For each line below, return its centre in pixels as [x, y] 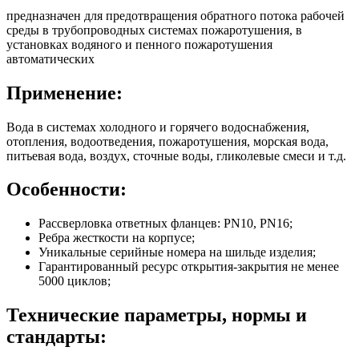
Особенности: [71, 190]
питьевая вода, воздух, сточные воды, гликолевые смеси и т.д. [176, 155]
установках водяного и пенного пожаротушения [139, 44]
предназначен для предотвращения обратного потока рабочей [175, 15]
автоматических [50, 58]
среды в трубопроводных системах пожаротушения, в [154, 30]
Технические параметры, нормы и [157, 315]
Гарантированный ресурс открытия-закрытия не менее [189, 267]
